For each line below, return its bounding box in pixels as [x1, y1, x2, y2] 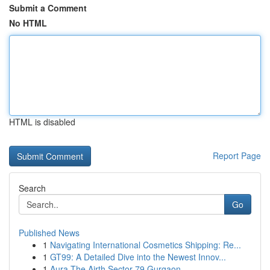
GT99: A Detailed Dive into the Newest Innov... [50, 251, 226, 263]
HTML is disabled [9, 116, 75, 128]
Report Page [213, 149, 261, 162]
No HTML [9, 17, 47, 29]
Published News [19, 227, 80, 239]
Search [19, 182, 46, 194]
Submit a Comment [9, 2, 87, 14]
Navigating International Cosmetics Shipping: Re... [50, 239, 241, 251]
